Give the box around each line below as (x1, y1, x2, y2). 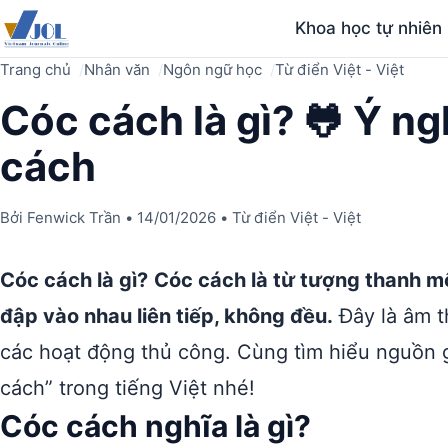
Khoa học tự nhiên (295, 18, 443, 38)
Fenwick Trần (27, 208, 121, 227)
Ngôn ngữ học (163, 60, 262, 79)
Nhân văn (84, 60, 150, 79)
